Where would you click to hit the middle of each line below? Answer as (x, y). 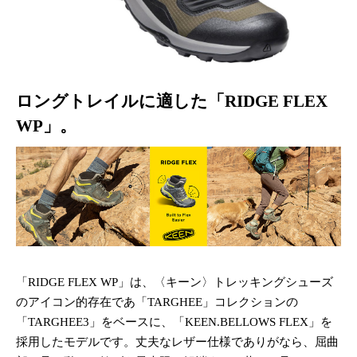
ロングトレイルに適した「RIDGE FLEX (172, 101)
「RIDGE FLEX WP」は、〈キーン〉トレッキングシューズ (175, 282)
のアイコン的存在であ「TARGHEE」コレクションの (157, 302)
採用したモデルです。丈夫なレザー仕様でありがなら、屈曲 (177, 342)
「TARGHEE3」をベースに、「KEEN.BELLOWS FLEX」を (174, 322)
